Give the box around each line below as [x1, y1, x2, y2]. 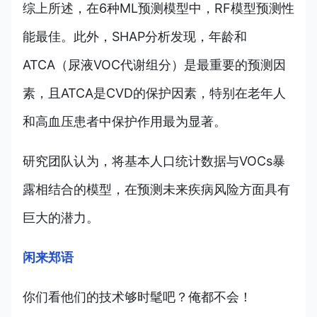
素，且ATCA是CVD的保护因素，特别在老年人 [23, 86, 286, 101]
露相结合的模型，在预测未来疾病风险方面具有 [23, 182, 290, 197]
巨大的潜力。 [23, 210, 99, 226]
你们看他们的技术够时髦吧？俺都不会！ [23, 289, 252, 305]
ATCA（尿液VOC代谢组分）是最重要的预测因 [23, 57, 286, 73]
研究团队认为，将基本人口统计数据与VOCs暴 [23, 154, 285, 169]
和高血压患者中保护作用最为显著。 [23, 114, 226, 129]
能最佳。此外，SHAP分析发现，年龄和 [23, 29, 247, 45]
